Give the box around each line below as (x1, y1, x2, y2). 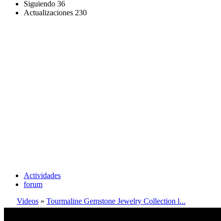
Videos (17, 197, 38, 205)
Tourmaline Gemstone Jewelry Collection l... (46, 197, 185, 205)
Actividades (24, 171, 61, 180)
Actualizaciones (24, 8, 73, 17)
